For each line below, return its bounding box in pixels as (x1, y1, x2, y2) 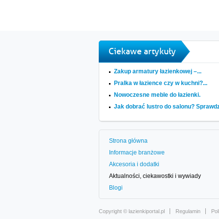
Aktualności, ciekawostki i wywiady (109, 173, 201, 179)
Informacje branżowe (109, 149, 165, 156)
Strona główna (109, 137, 148, 144)
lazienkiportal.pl (129, 208, 165, 214)
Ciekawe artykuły (109, 46, 176, 57)
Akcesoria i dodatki (109, 161, 159, 168)
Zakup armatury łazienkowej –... (114, 68, 201, 75)
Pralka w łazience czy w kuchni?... (114, 80, 207, 87)
